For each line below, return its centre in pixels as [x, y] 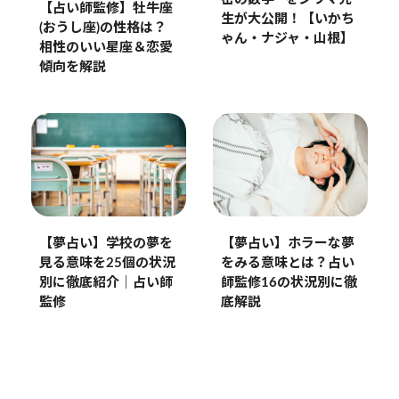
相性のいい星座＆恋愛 [106, 48]
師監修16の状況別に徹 [289, 283]
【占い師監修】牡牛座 [106, 9]
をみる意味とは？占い [287, 264]
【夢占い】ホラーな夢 [287, 244]
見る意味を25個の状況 [107, 264]
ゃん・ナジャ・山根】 [287, 38]
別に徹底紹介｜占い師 [106, 283]
